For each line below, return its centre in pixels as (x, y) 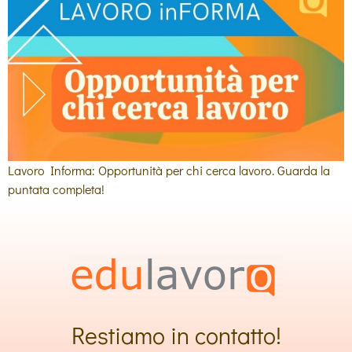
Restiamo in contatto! (176, 335)
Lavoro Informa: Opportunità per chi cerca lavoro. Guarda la (169, 170)
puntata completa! (56, 189)
